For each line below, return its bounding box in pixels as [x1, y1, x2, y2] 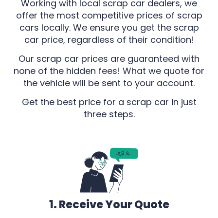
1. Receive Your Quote [49, 197, 169, 212]
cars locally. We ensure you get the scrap [19, 21, 199, 34]
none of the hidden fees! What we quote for [14, 64, 204, 77]
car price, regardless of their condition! [24, 33, 194, 46]
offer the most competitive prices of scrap [16, 9, 202, 21]
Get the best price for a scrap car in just [21, 96, 197, 109]
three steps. [83, 108, 135, 121]
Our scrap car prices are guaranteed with [18, 52, 200, 65]
